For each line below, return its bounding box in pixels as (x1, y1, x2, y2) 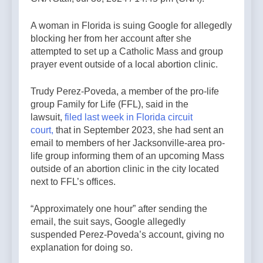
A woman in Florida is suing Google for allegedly (31, 21, 232, 31)
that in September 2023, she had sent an (53, 125, 224, 136)
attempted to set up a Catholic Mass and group (31, 46, 223, 57)
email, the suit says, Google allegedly (31, 217, 186, 227)
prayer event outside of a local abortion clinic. (31, 59, 220, 70)
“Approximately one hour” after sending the (31, 204, 207, 214)
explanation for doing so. (31, 242, 135, 253)
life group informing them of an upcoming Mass (31, 151, 224, 161)
